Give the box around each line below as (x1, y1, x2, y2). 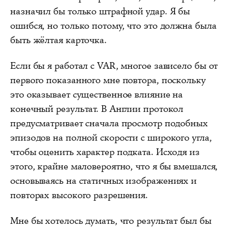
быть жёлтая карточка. (10, 33, 107, 46)
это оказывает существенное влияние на (10, 88, 183, 101)
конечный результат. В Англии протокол (10, 102, 184, 115)
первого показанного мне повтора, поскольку (10, 73, 206, 86)
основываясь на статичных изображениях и (10, 174, 197, 187)
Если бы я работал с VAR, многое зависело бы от (10, 59, 218, 72)
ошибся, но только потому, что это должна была (10, 19, 217, 32)
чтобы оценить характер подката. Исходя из (10, 145, 200, 158)
